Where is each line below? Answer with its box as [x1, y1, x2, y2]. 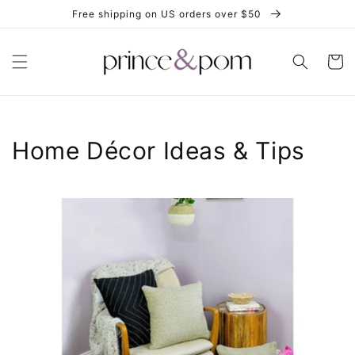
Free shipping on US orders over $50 [72, 8, 265, 20]
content [22, 15, 71, 31]
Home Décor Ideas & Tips [12, 136, 305, 165]
